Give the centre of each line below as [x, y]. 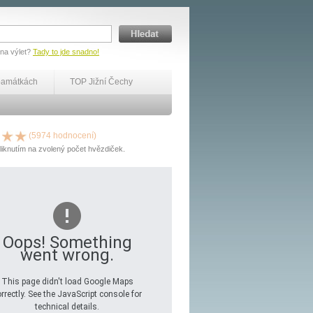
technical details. [67, 307]
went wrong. [67, 255]
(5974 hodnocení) [61, 136]
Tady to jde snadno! [66, 52]
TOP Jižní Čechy [101, 82]
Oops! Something [67, 242]
